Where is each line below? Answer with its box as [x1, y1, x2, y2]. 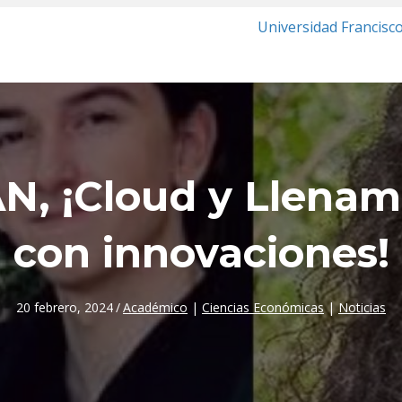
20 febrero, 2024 [16, 299, 113, 316]
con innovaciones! [13, 228, 389, 277]
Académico [123, 299, 188, 316]
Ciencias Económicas [202, 299, 324, 316]
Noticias [338, 299, 386, 316]
